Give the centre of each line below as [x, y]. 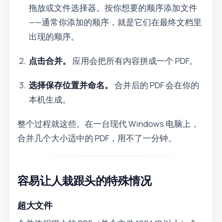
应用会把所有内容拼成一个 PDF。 [135, 61]
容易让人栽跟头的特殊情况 [84, 180]
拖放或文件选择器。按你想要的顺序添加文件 [113, 8]
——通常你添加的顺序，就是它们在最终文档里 [115, 22]
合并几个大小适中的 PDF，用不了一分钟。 [97, 138]
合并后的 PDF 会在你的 [156, 85]
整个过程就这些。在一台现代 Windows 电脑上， [108, 124]
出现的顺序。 [54, 37]
